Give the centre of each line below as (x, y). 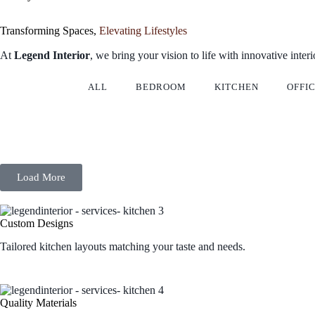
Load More (41, 178)
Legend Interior (52, 56)
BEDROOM (161, 87)
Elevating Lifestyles (143, 31)
